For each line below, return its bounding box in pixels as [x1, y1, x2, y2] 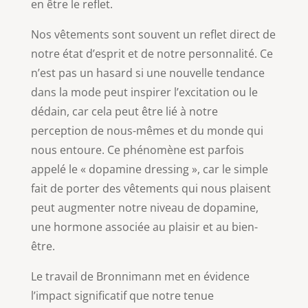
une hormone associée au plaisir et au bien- [30, 219, 258, 234]
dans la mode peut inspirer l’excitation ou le [30, 84, 258, 100]
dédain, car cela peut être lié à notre [30, 103, 218, 119]
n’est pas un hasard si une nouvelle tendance [30, 65, 265, 80]
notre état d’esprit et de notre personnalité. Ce [30, 45, 273, 61]
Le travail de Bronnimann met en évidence [30, 268, 250, 284]
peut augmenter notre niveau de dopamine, [30, 199, 258, 215]
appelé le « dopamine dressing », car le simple [30, 161, 268, 177]
